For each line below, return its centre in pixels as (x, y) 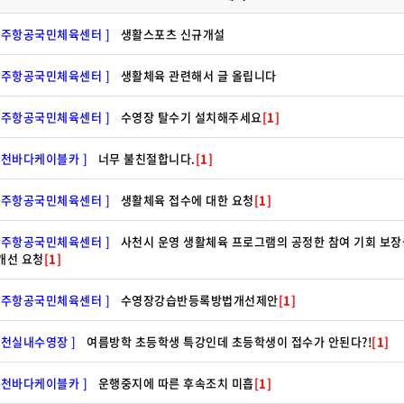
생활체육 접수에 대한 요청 (187, 200)
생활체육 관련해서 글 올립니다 (198, 75)
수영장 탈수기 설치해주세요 (191, 117)
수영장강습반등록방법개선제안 (199, 300)
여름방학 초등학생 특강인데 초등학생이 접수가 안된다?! (229, 341)
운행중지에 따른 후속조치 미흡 (176, 383)
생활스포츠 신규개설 (173, 34)
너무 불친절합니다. (147, 158)
